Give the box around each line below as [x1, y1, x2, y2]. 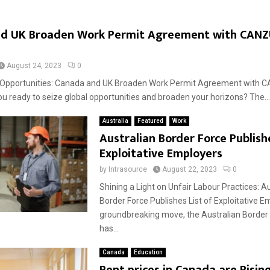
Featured [137, 118, 163, 124]
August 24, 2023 [7, 61, 61, 70]
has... [99, 224, 119, 233]
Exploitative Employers [99, 143, 222, 164]
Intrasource [108, 165, 147, 174]
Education [133, 249, 163, 256]
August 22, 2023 [162, 165, 217, 174]
